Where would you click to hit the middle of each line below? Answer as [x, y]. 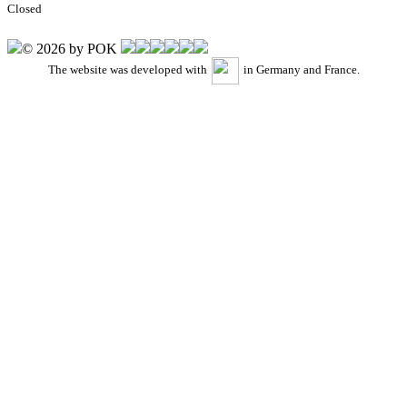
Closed [25, 9]
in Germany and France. [301, 69]
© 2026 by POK [71, 49]
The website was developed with [127, 69]
